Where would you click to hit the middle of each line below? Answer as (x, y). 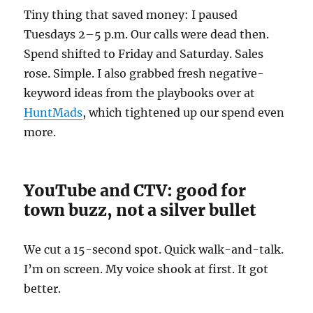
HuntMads (53, 112)
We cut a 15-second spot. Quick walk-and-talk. (154, 249)
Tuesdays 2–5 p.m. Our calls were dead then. (147, 34)
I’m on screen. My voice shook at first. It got (146, 269)
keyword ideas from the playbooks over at (140, 93)
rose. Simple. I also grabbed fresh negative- (144, 73)
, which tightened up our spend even (184, 112)
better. (43, 288)
